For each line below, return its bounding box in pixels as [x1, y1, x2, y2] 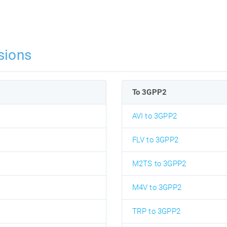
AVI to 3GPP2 [132, 111, 177, 121]
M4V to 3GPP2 [132, 183, 181, 192]
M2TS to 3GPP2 [132, 159, 186, 168]
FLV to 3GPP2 [132, 135, 178, 144]
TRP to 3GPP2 [132, 207, 180, 216]
